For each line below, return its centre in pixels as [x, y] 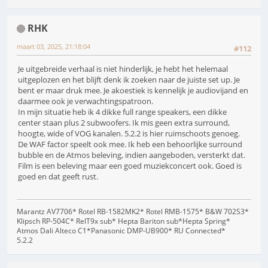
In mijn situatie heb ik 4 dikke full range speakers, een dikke [122, 112]
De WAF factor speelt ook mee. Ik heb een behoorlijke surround [130, 144]
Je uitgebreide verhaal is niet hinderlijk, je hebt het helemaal [123, 68]
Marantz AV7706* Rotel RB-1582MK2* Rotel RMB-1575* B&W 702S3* [133, 212]
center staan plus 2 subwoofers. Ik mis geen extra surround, [124, 122]
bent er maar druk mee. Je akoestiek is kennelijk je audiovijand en [133, 90]
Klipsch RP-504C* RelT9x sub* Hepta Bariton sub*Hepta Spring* [124, 221]
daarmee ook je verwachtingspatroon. [86, 101]
